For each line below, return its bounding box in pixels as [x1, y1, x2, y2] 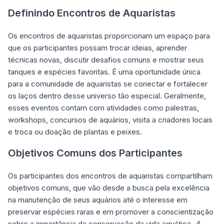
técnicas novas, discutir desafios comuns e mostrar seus [8, 55, 204, 64]
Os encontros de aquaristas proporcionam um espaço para [8, 31, 210, 40]
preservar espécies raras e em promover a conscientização [8, 207, 213, 216]
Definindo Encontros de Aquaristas [8, 7, 175, 19]
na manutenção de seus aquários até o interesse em [8, 195, 187, 204]
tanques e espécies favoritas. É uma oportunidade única [8, 67, 200, 76]
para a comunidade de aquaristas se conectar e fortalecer [8, 79, 207, 88]
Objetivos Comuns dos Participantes [8, 147, 182, 159]
